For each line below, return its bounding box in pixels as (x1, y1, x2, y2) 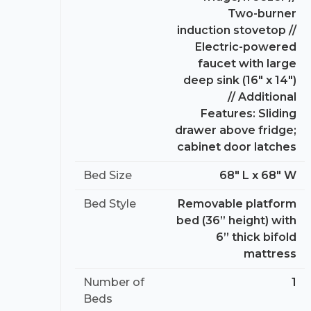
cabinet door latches (177, 140, 296, 153)
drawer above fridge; (175, 123, 296, 137)
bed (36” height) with (176, 213, 296, 227)
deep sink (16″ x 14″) (183, 73, 296, 87)
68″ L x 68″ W (219, 168, 296, 182)
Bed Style (83, 196, 136, 210)
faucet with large (198, 56, 296, 70)
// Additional (228, 90, 296, 103)
